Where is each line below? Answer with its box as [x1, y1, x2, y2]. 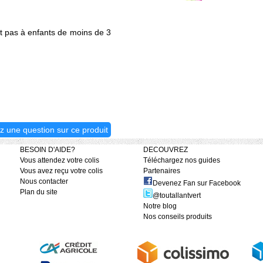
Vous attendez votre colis [20, 156, 99, 165]
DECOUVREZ [143, 146, 188, 154]
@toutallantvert [153, 191, 201, 200]
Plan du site [20, 188, 58, 197]
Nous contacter [20, 177, 68, 186]
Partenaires [143, 167, 180, 176]
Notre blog [143, 202, 177, 211]
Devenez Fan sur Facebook [153, 179, 241, 188]
